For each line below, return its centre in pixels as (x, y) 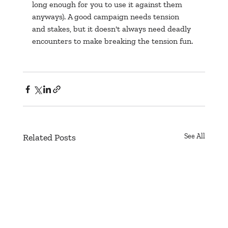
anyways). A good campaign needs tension (106, 17)
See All (195, 136)
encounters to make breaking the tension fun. (112, 41)
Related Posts (49, 138)
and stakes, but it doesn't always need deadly (112, 29)
